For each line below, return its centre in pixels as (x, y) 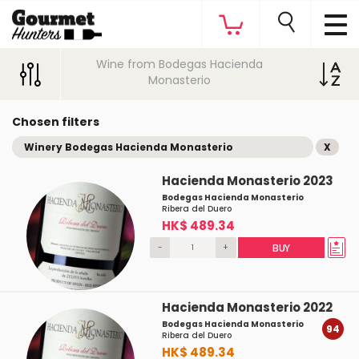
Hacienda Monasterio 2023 (247, 181)
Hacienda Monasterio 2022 (247, 307)
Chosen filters (56, 122)
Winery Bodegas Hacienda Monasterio (129, 147)
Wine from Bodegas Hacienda (179, 64)
